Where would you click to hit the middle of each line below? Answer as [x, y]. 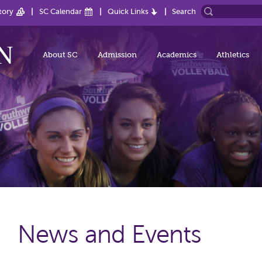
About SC [60, 55]
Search [184, 11]
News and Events [110, 235]
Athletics [233, 55]
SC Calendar [61, 11]
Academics [177, 55]
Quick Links [128, 11]
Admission [117, 55]
